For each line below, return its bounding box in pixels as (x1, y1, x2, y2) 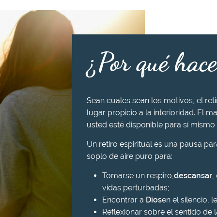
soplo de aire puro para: (87, 151, 172, 161)
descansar (174, 170, 212, 180)
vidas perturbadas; (102, 183, 169, 192)
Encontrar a (102, 195, 146, 204)
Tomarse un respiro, (102, 170, 174, 180)
